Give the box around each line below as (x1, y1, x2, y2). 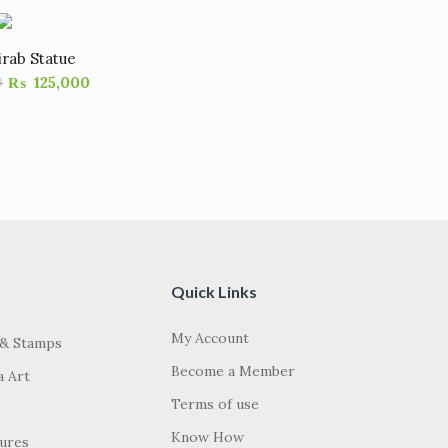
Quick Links (171, 282, 257, 301)
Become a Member (171, 362, 295, 380)
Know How (171, 428, 244, 446)
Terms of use (171, 395, 259, 413)
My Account (171, 329, 249, 347)
